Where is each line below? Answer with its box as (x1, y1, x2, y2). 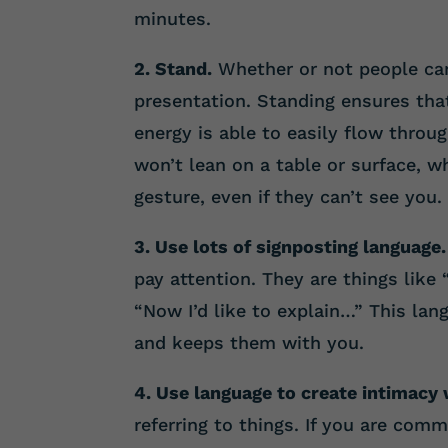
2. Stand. (134, 57, 213, 79)
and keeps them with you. (134, 331, 365, 353)
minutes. (134, 7, 212, 29)
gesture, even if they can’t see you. (134, 185, 443, 207)
